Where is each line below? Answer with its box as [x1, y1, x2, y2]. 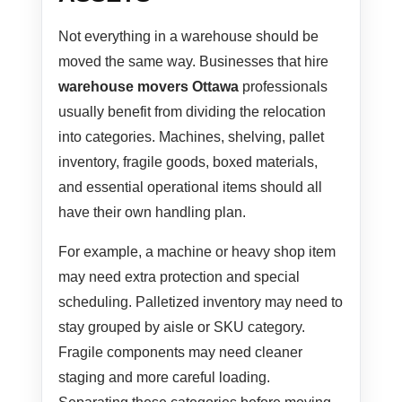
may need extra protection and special [58, 269, 301, 285]
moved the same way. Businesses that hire [58, 54, 329, 70]
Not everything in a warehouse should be [58, 29, 319, 45]
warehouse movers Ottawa [58, 79, 240, 95]
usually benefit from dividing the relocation [58, 104, 327, 120]
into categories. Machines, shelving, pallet [58, 129, 325, 145]
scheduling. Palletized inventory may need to [58, 294, 344, 310]
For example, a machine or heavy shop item [58, 244, 336, 260]
